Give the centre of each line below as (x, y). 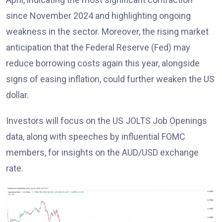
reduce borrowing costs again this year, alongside (103, 63)
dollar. (17, 95)
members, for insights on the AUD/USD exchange (102, 152)
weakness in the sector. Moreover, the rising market (107, 31)
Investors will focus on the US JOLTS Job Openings (107, 120)
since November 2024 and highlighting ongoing (98, 15)
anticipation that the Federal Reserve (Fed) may (98, 47)
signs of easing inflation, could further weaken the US (110, 79)
